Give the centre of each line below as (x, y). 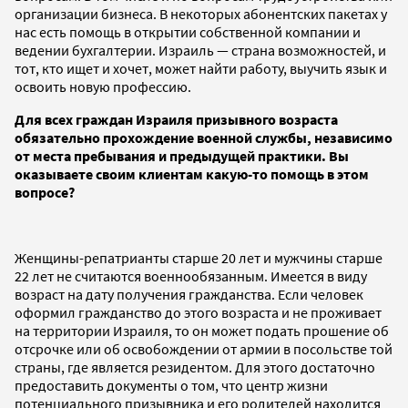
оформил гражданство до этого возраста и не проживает (198, 312)
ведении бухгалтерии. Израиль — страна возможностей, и (200, 50)
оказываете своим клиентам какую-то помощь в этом (192, 173)
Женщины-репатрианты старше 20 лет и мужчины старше (199, 257)
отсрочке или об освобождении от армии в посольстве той (204, 348)
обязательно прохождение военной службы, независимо (204, 137)
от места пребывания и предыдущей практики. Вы (182, 155)
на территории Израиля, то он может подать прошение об (202, 330)
